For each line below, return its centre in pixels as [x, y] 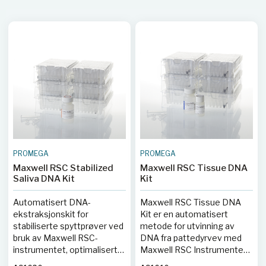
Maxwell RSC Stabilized [63, 168]
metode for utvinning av [187, 226]
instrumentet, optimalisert [65, 250]
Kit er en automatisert [184, 214]
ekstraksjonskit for [51, 214]
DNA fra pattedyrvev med [191, 238]
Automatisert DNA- [52, 202]
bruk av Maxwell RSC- [56, 238]
